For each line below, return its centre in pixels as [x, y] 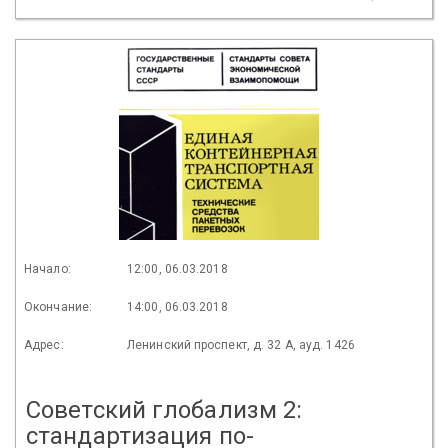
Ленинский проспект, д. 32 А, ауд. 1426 [241, 344]
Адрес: [44, 344]
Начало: [47, 268]
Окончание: [58, 306]
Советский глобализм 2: [164, 409]
